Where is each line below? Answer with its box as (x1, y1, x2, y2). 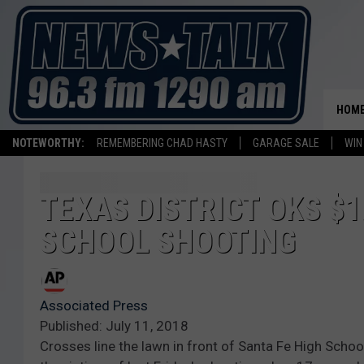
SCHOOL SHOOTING (40, 223, 296, 262)
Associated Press (40, 297, 148, 314)
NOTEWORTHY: (12, 136, 84, 149)
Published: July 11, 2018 (40, 318, 188, 335)
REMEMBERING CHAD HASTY (97, 136, 227, 149)
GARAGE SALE (253, 136, 319, 149)
